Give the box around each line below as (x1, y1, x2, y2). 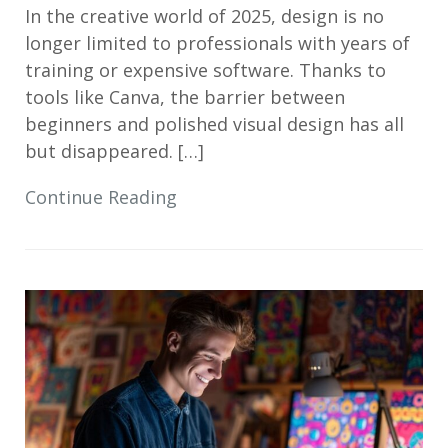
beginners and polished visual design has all (25, 112, 404, 136)
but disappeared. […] (25, 139, 204, 163)
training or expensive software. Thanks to (25, 58, 386, 82)
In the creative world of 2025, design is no (25, 4, 384, 28)
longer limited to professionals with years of (25, 31, 410, 55)
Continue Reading (25, 185, 177, 209)
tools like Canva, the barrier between (25, 85, 345, 109)
